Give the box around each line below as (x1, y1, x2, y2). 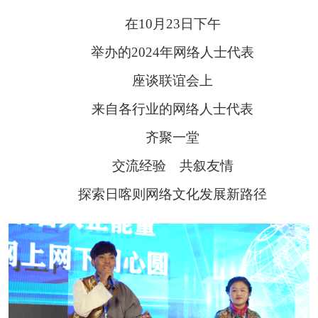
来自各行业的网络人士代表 (92, 101, 253, 116)
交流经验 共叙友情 (111, 158, 234, 173)
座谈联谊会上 (132, 72, 213, 88)
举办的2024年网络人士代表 (91, 44, 254, 60)
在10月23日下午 (124, 16, 221, 31)
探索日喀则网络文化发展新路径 (78, 186, 267, 202)
